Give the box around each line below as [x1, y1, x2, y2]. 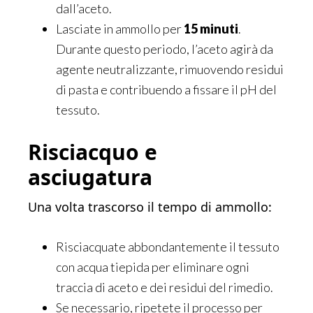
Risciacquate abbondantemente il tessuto [56, 239, 279, 255]
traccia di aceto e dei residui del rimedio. [56, 279, 273, 296]
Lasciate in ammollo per [56, 21, 184, 37]
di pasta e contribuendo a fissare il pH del [56, 82, 277, 98]
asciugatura [28, 163, 152, 192]
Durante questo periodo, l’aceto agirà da [56, 41, 273, 57]
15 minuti [184, 21, 238, 37]
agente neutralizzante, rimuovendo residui [56, 61, 284, 78]
